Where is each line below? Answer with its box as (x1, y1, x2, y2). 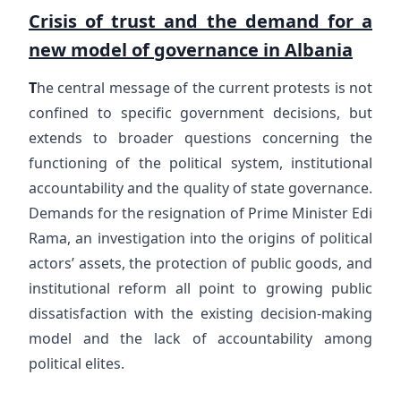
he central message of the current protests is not (37, 78, 372, 98)
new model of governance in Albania (29, 38, 353, 62)
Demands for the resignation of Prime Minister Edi (29, 203, 372, 223)
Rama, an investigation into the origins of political (29, 228, 372, 248)
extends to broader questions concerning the (29, 128, 372, 148)
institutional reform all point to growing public (29, 278, 372, 298)
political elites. (29, 354, 124, 373)
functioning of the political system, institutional (29, 153, 372, 173)
